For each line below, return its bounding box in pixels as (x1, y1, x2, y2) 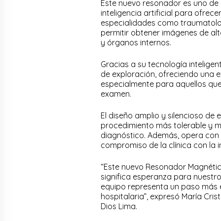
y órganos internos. (101, 37, 171, 47)
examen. (101, 88, 131, 99)
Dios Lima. (101, 201, 137, 211)
